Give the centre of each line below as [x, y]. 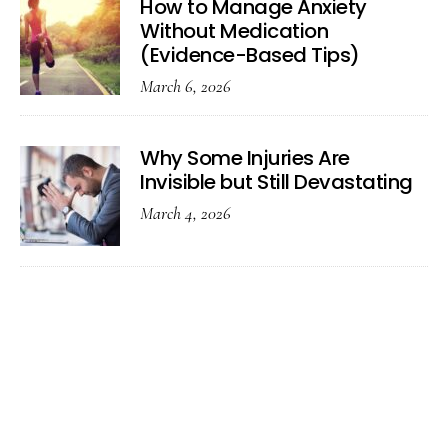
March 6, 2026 [185, 86]
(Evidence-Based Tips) [250, 55]
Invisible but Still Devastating [276, 182]
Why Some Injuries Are [245, 158]
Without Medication [234, 31]
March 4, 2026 [185, 213]
